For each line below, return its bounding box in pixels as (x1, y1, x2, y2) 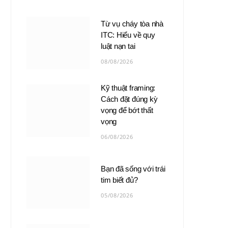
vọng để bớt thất (101, 105, 153, 115)
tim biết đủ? (101, 175, 138, 184)
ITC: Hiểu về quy (101, 30, 155, 39)
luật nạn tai (101, 41, 135, 50)
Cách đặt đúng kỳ (101, 94, 158, 103)
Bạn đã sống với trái (101, 164, 165, 173)
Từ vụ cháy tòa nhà (101, 19, 163, 28)
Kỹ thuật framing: (101, 83, 156, 92)
